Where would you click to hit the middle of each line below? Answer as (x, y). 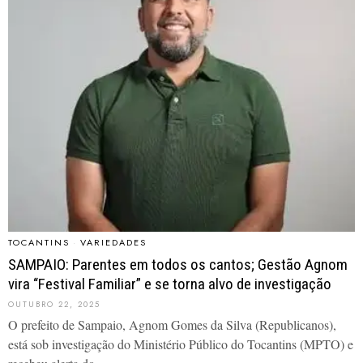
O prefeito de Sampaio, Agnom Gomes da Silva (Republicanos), (172, 325)
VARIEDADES (113, 243)
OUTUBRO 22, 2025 (54, 305)
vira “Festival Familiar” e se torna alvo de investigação (170, 284)
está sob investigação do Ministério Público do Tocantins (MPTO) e (181, 344)
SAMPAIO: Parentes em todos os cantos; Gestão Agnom (178, 265)
